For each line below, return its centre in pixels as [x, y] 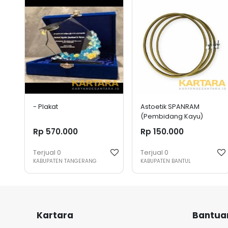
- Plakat [46, 107]
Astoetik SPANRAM [170, 107]
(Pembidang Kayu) [172, 117]
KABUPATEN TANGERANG [65, 161]
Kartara [55, 215]
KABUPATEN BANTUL [165, 161]
